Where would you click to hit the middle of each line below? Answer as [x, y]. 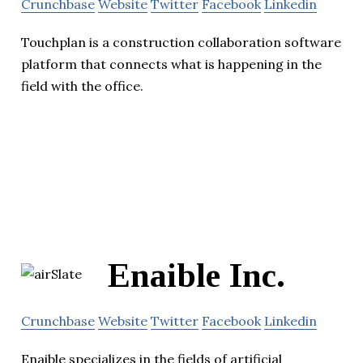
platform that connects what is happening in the [171, 64]
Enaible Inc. [196, 276]
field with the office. [82, 86]
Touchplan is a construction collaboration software [181, 43]
